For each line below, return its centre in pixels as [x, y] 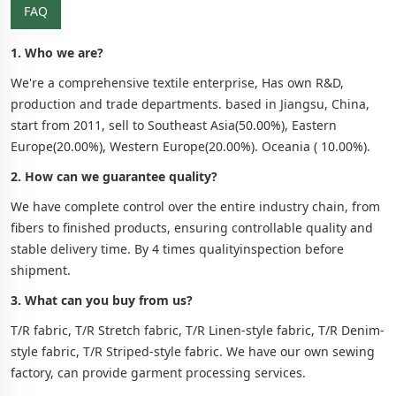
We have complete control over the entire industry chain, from [195, 206]
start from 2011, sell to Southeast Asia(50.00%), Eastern [174, 125]
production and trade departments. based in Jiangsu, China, [190, 103]
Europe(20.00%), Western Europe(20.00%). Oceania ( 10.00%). [190, 146]
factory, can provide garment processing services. [158, 372]
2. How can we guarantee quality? [114, 176]
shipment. [41, 270]
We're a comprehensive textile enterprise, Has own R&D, [177, 82]
